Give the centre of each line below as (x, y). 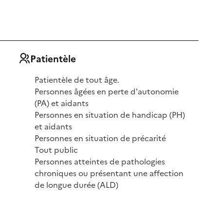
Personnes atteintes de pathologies (100, 161)
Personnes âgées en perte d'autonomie (107, 91)
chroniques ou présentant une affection (109, 173)
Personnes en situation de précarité (100, 138)
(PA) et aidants (62, 103)
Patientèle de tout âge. (77, 80)
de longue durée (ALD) (77, 185)
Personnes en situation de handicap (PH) (110, 115)
